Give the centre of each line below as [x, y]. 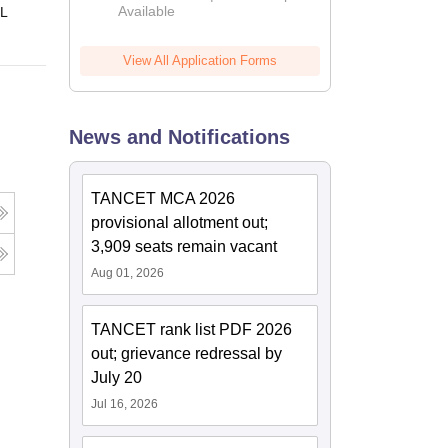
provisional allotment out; [180, 223]
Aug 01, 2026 [128, 273]
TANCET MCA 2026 [163, 199]
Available [147, 11]
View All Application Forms [200, 61]
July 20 [117, 378]
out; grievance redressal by [187, 354]
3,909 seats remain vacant [184, 247]
